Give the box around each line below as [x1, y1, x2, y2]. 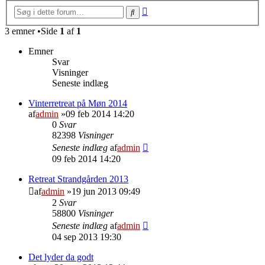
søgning [147, 14, 177, 25]
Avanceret [147, 4, 185, 14]
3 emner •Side [5, 25, 60, 36]
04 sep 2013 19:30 [52, 231, 121, 242]
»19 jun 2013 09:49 [64, 186, 140, 196]
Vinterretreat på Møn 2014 [28, 98, 127, 108]
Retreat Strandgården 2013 [28, 173, 128, 184]
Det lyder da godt [28, 251, 93, 262]
